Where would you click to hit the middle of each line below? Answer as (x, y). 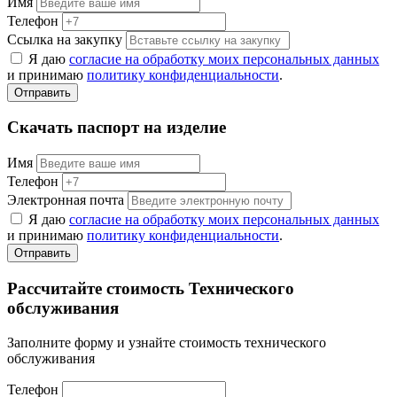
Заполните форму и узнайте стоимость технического (167, 342)
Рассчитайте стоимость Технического (151, 288)
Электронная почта (66, 200)
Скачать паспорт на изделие (117, 128)
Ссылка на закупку (65, 39)
